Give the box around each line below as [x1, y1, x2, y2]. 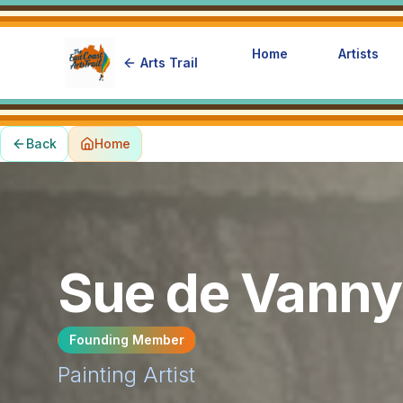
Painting [58, 361, 137, 388]
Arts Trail [140, 55, 198, 70]
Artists [338, 46, 379, 61]
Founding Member [69, 331, 184, 347]
